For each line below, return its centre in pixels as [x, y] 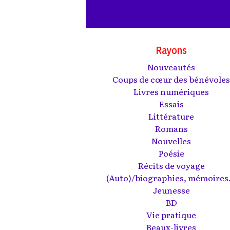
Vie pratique [171, 214]
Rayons [171, 50]
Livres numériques [171, 91]
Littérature [171, 116]
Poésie [171, 153]
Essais [171, 103]
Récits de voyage [171, 165]
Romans [171, 128]
